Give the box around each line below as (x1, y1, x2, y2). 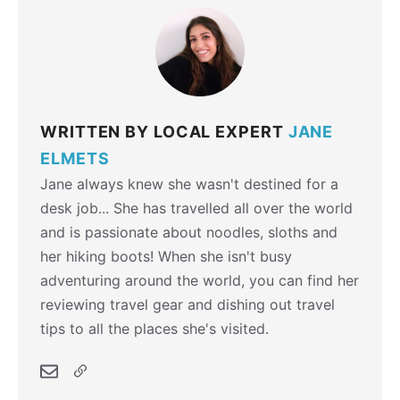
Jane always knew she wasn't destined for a (40, 175, 338, 193)
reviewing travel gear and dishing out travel (40, 296, 335, 313)
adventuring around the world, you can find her (40, 271, 359, 289)
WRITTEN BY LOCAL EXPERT (40, 122, 288, 141)
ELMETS (40, 149, 110, 168)
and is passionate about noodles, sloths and (40, 223, 337, 241)
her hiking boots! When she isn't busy (40, 247, 292, 265)
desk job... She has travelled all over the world (40, 199, 353, 217)
